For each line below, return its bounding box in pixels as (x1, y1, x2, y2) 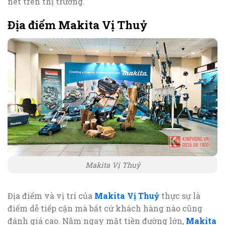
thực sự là (159, 190, 200, 201)
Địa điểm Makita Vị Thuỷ (8, 18, 147, 33)
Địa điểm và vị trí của (8, 190, 94, 201)
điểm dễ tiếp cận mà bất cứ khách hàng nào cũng (8, 203, 202, 214)
